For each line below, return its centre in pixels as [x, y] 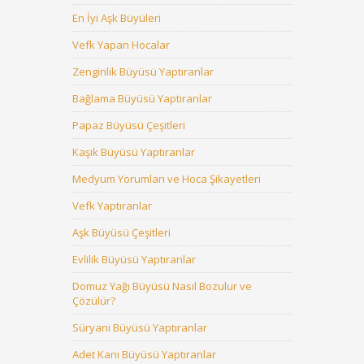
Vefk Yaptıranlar [112, 206]
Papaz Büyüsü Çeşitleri [129, 125]
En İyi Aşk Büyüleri [117, 18]
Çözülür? [94, 301]
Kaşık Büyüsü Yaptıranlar [134, 152]
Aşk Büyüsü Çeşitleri [121, 232]
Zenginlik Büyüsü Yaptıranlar [143, 71]
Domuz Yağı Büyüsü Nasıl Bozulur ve [162, 286]
